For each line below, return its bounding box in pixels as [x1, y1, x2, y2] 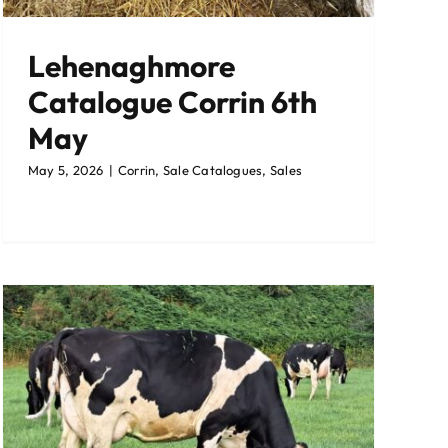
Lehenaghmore [28, 47, 235, 86]
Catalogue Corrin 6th [28, 83, 317, 122]
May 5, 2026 [28, 162, 104, 179]
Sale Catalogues [162, 162, 263, 179]
